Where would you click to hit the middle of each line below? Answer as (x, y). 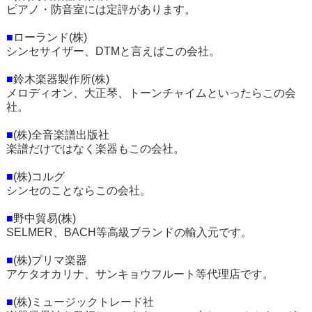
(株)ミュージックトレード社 (83, 302)
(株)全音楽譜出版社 (61, 135)
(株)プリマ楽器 (50, 260)
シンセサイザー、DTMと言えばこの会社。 (113, 51)
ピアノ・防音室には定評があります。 (101, 9)
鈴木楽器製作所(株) (61, 79)
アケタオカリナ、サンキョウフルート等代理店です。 (140, 274)
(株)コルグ (39, 177)
